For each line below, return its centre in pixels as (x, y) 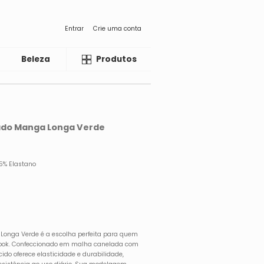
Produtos (116, 59)
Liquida (95, 59)
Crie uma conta (117, 28)
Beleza (36, 59)
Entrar (74, 28)
